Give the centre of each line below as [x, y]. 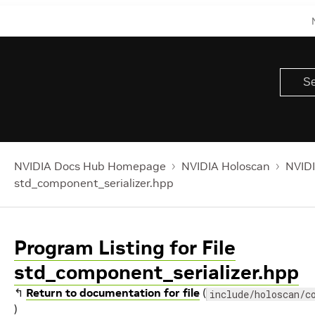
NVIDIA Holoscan [226, 166]
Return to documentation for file [113, 292]
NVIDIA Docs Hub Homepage [90, 166]
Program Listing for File [125, 248]
